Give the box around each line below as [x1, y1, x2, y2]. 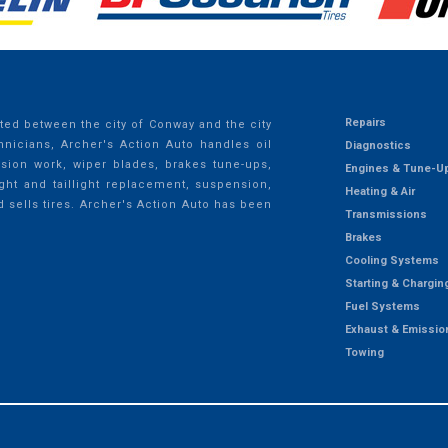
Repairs [344, 115, 386, 129]
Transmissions [344, 207, 427, 221]
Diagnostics [344, 138, 411, 152]
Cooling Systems [344, 253, 439, 267]
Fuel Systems [344, 299, 420, 313]
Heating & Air [344, 184, 415, 198]
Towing [344, 345, 384, 359]
